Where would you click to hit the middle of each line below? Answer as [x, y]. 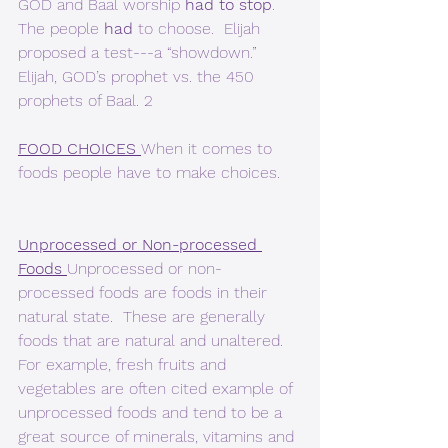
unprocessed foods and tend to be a [152, 413]
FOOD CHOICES [79, 149]
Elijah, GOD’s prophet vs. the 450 [138, 77]
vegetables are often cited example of [157, 389]
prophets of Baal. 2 [90, 101]
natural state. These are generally [144, 317]
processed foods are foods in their [145, 293]
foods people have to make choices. [149, 173]
